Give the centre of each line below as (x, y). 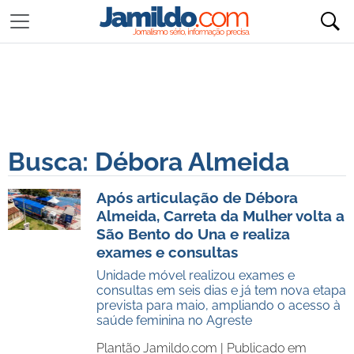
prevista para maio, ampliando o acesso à (218, 305)
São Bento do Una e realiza (193, 234)
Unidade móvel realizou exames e (196, 275)
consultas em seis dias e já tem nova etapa (221, 290)
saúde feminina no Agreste (174, 320)
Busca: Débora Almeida (149, 162)
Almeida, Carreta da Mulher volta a (220, 216)
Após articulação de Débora (197, 198)
